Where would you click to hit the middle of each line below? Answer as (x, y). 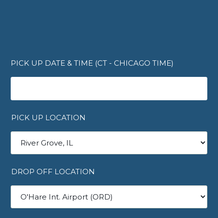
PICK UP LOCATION (49, 118)
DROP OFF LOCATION (53, 172)
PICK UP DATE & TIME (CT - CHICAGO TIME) (92, 63)
